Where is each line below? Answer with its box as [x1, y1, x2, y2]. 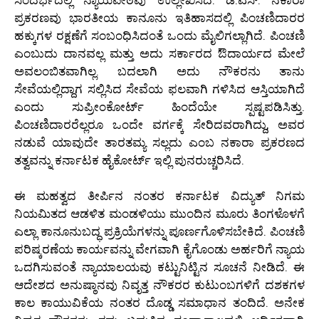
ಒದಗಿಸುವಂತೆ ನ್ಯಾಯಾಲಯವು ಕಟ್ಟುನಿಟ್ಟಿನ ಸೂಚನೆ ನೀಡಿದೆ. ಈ [14, 260, 305, 275]
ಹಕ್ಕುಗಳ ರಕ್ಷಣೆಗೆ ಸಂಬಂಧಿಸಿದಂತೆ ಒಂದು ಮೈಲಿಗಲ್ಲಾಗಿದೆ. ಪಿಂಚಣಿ [14, 28, 305, 43]
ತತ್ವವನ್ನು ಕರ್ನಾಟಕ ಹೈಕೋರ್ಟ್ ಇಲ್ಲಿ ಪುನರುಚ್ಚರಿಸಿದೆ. [14, 152, 244, 167]
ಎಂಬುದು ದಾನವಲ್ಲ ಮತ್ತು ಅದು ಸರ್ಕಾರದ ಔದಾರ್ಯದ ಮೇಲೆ [14, 46, 305, 61]
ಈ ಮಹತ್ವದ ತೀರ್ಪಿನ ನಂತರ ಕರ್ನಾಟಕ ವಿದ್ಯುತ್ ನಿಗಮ [14, 189, 305, 204]
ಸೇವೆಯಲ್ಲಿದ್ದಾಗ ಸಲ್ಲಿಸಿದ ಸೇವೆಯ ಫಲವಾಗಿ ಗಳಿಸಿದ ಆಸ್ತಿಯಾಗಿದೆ [14, 81, 305, 96]
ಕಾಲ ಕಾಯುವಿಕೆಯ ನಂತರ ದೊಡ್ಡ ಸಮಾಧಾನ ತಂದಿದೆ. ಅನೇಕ [14, 296, 305, 310]
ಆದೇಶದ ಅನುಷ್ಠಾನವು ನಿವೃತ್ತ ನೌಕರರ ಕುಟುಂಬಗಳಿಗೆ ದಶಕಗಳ [14, 278, 305, 293]
